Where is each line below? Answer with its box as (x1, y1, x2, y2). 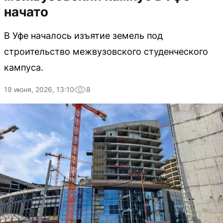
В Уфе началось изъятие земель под (4, 30, 163, 41)
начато (4, 4, 48, 19)
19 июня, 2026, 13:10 (4, 85, 74, 94)
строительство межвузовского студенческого (4, 46, 208, 57)
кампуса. (4, 62, 43, 73)
